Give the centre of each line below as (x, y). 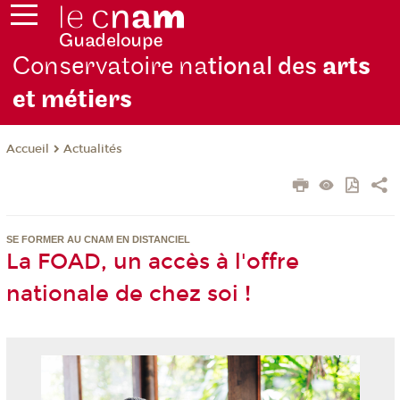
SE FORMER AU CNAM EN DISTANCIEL (98, 240)
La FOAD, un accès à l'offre (152, 262)
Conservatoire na (111, 67)
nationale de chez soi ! (128, 294)
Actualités (92, 150)
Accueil (27, 150)
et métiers (73, 100)
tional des (266, 67)
